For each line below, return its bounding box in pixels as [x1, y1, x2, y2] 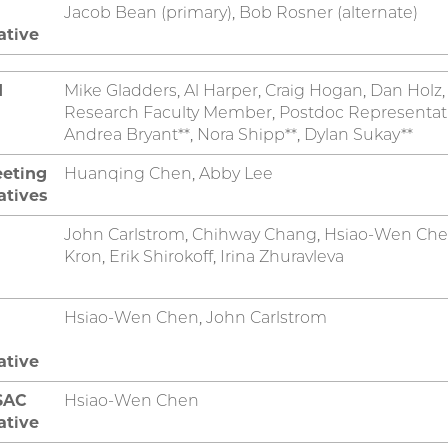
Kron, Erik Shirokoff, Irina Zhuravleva [64, 246, 344, 266]
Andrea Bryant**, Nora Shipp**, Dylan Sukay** [64, 124, 413, 144]
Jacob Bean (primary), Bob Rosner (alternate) [64, 2, 418, 22]
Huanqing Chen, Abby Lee [64, 163, 273, 183]
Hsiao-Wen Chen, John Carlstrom [64, 307, 327, 327]
